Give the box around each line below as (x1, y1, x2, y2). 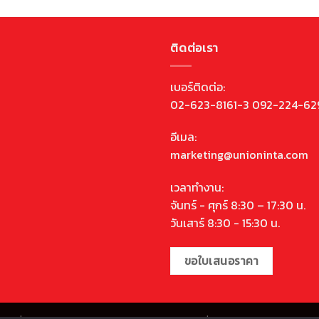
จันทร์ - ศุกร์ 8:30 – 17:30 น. (170, 197, 305, 214)
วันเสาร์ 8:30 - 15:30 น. (170, 214, 280, 232)
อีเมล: (170, 128, 197, 146)
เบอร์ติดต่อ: (170, 78, 225, 95)
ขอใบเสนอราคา (184, 252, 259, 269)
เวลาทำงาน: (170, 179, 224, 197)
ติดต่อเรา (170, 39, 219, 56)
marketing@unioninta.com (170, 146, 308, 164)
